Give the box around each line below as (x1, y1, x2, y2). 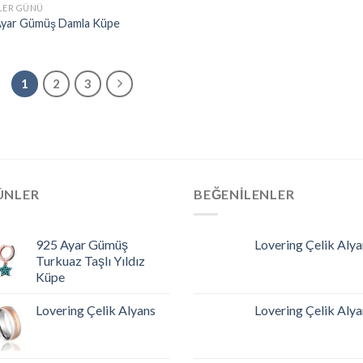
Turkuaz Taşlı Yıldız (36, 252, 145, 268)
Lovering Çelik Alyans (36, 301, 156, 318)
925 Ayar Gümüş (36, 236, 128, 252)
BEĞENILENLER (194, 186, 295, 202)
